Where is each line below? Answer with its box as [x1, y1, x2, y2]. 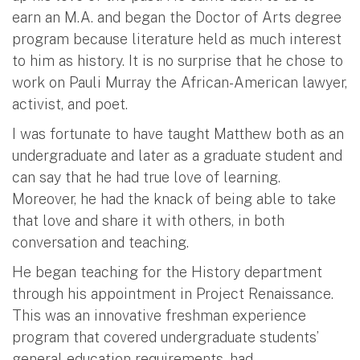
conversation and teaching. [12, 233, 189, 251]
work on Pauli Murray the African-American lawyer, [12, 73, 347, 91]
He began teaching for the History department [12, 263, 322, 280]
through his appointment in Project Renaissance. [12, 284, 333, 302]
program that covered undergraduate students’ [12, 328, 318, 346]
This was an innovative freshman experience [12, 306, 306, 324]
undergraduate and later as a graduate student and [12, 146, 342, 164]
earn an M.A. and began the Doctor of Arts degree [12, 8, 342, 26]
